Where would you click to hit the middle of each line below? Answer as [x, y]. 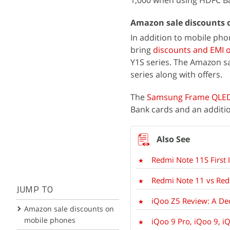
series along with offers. [176, 74]
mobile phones [50, 220]
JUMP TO [35, 190]
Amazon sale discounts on [69, 209]
